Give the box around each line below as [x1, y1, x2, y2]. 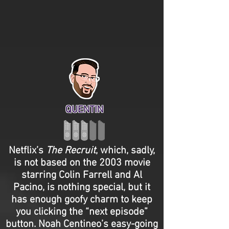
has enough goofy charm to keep [11, 194, 152, 206]
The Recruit [46, 145, 96, 157]
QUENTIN [65, 104, 103, 116]
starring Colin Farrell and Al [21, 169, 142, 181]
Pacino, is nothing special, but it [13, 181, 150, 194]
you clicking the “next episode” [16, 206, 148, 218]
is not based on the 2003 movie [13, 157, 150, 169]
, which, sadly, [96, 145, 155, 157]
